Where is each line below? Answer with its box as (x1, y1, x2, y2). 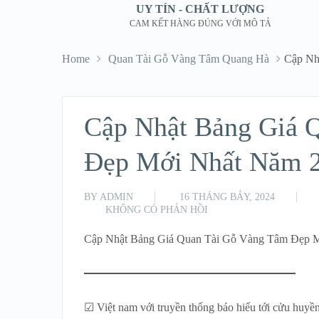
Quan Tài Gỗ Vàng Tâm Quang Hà (108, 53, 269, 65)
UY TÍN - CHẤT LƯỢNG (136, 3, 265, 15)
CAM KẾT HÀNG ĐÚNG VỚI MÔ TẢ (129, 19, 271, 28)
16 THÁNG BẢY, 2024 (179, 192, 275, 202)
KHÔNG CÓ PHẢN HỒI (105, 204, 208, 215)
